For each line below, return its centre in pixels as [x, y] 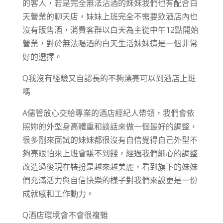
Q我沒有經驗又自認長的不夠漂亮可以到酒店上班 [109, 78]
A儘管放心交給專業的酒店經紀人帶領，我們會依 [108, 113]
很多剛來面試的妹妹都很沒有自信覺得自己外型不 [110, 140]
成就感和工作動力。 [58, 194]
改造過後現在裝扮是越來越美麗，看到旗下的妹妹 [110, 167]
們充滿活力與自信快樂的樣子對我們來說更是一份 [110, 180]
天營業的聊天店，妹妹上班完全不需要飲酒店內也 [110, 16]
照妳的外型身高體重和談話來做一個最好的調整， [110, 126]
